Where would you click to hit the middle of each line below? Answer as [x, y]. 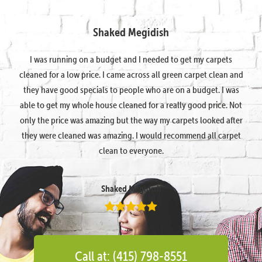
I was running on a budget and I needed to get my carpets [131, 59]
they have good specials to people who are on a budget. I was [131, 89]
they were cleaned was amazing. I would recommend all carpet [131, 135]
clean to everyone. [131, 150]
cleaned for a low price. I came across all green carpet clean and [131, 74]
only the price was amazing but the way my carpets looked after [131, 120]
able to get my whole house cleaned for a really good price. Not [131, 104]
